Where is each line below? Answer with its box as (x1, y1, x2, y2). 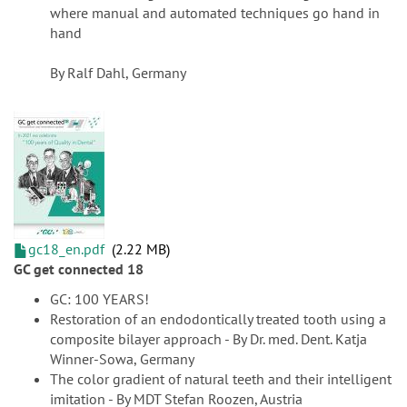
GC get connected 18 (14, 260, 144, 279)
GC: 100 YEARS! (50, 290, 149, 309)
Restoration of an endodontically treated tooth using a (50, 310, 386, 329)
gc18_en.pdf (28, 240, 104, 259)
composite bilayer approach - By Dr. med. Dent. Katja (50, 330, 367, 349)
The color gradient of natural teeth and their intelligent (50, 370, 392, 389)
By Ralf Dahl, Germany (50, 64, 186, 83)
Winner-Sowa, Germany (50, 350, 194, 369)
